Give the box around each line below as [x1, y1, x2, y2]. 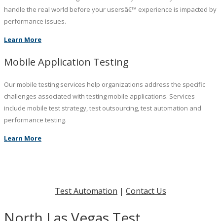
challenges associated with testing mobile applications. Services [4, 92, 195, 101]
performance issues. [4, 17, 66, 26]
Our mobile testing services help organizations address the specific [4, 80, 205, 89]
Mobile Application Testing [4, 55, 129, 69]
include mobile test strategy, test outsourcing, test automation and [4, 104, 201, 112]
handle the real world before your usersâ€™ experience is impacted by [4, 5, 217, 14]
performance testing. [4, 115, 67, 124]
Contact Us [126, 185, 166, 197]
